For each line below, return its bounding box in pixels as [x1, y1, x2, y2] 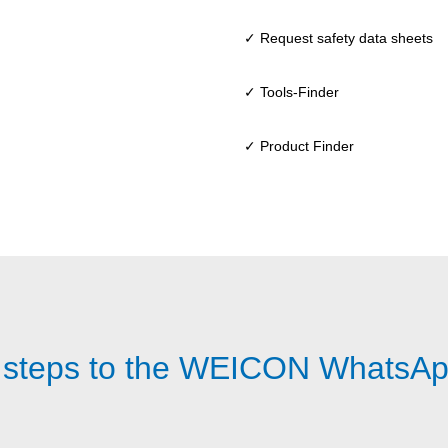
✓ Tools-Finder [244, 84, 339, 101]
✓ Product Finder [244, 138, 354, 155]
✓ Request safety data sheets [244, 30, 433, 47]
